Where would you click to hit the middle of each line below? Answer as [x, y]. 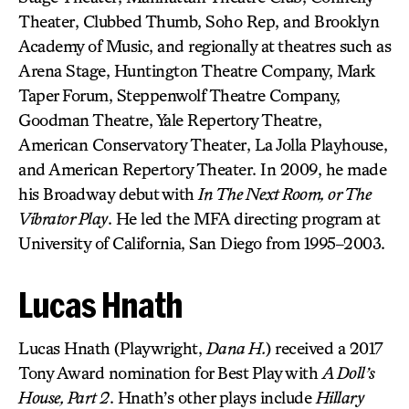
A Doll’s [348, 372]
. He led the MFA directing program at [243, 218]
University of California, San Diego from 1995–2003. [202, 243]
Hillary [339, 397]
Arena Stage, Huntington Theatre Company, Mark [197, 70]
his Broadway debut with [108, 194]
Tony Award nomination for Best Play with [170, 372]
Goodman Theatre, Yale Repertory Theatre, [170, 120]
